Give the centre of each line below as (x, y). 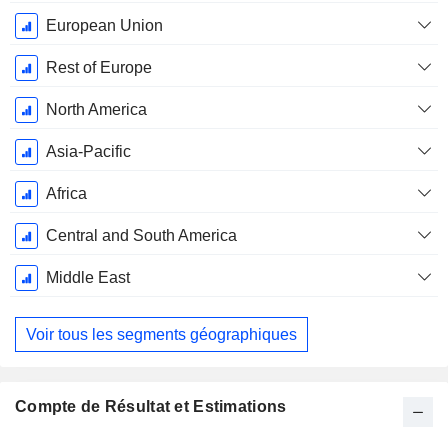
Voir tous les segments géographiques (161, 334)
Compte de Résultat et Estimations (151, 407)
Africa (66, 194)
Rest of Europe (98, 68)
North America (96, 110)
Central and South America (141, 236)
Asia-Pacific (88, 152)
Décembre (51, 25)
